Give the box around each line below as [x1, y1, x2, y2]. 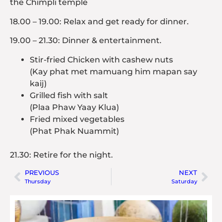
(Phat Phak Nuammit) [30, 126, 119, 136]
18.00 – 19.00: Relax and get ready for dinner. [10, 16, 189, 26]
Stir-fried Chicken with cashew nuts [30, 55, 173, 64]
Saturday [171, 178, 197, 185]
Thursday [25, 178, 51, 185]
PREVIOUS [25, 169, 59, 177]
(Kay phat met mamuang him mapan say [30, 66, 197, 76]
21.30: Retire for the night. [10, 150, 113, 160]
